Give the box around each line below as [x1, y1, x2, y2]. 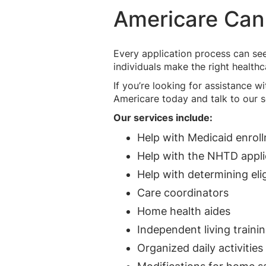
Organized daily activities [137, 241, 263, 254]
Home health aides [137, 204, 230, 217]
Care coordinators [137, 186, 229, 199]
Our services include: [113, 111, 213, 123]
